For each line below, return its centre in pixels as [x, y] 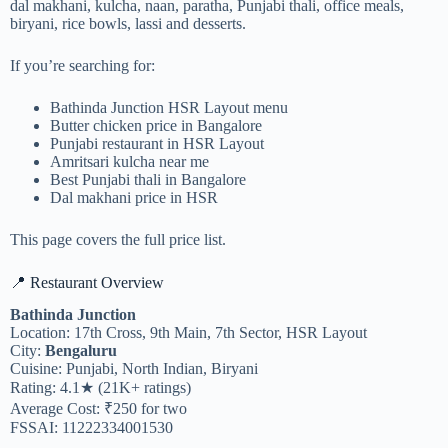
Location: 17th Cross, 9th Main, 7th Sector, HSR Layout [188, 333]
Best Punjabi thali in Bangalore [148, 179]
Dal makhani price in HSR [134, 197]
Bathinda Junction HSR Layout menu [169, 107]
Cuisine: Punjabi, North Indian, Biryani [134, 369]
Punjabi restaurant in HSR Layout [157, 143]
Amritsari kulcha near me [129, 161]
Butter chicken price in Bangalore [156, 125]
